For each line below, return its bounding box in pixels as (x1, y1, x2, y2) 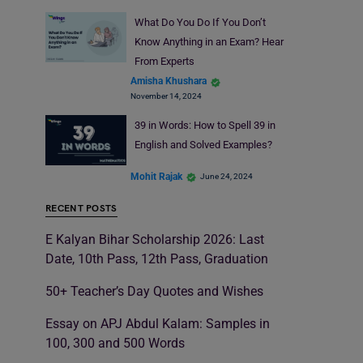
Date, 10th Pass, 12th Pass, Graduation (45, 251, 268, 267)
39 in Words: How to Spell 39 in (134, 118, 275, 131)
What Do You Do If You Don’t (134, 15, 266, 28)
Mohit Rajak (130, 170, 182, 182)
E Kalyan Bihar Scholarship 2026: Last (45, 232, 264, 248)
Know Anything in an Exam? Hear (134, 35, 284, 48)
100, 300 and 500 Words (45, 335, 185, 352)
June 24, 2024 (200, 172, 253, 181)
